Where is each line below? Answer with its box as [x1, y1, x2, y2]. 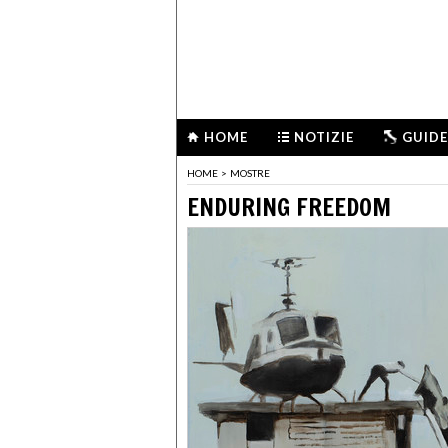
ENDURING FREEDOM [187, 189, 391, 224]
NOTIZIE [294, 129, 354, 145]
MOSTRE [230, 167, 270, 180]
